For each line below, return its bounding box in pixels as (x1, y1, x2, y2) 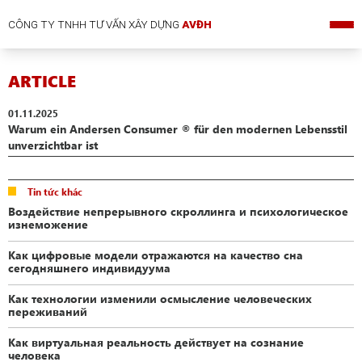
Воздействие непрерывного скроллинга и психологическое (8, 203, 349, 218)
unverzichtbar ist (8, 137, 99, 153)
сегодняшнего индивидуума (8, 259, 171, 275)
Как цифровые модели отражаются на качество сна (8, 246, 304, 262)
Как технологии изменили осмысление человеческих (8, 290, 313, 305)
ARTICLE (8, 69, 77, 92)
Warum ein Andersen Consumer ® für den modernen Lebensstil (8, 121, 348, 137)
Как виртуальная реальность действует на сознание (8, 334, 305, 349)
